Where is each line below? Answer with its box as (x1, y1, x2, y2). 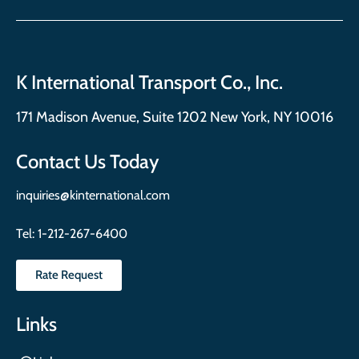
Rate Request (35, 267, 103, 282)
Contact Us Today (16, 149, 159, 173)
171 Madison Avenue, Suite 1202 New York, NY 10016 (16, 107, 333, 126)
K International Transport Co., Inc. (16, 70, 283, 94)
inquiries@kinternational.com (16, 187, 170, 203)
